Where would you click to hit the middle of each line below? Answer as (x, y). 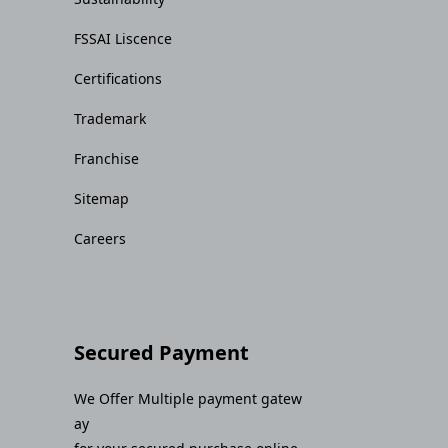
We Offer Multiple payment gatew (188, 398)
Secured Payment (161, 352)
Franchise (106, 158)
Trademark (110, 118)
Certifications (118, 78)
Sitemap (101, 198)
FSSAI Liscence (123, 38)
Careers (100, 238)
